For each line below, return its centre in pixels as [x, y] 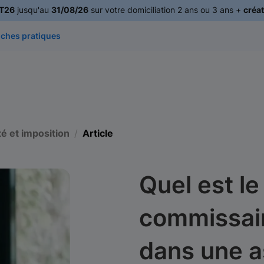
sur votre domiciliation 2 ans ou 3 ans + [166, 10]
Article [98, 133]
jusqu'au [33, 10]
